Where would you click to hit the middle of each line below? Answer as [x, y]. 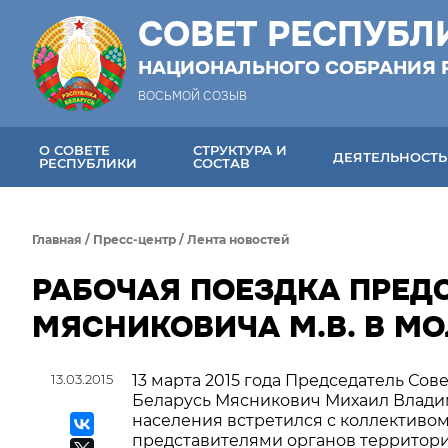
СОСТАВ [222, 163]
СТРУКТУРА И [240, 150]
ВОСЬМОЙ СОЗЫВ [192, 96]
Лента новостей [238, 239]
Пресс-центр [134, 239]
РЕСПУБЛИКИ [88, 163]
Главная [57, 239]
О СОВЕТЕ [74, 150]
